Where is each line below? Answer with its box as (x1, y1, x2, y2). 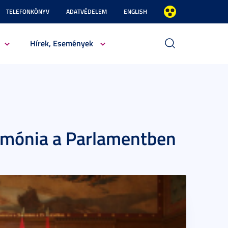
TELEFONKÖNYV (6, 7, 49, 16)
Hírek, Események (30, 37, 93, 49)
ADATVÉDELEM (66, 7, 107, 16)
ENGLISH (124, 7, 147, 16)
